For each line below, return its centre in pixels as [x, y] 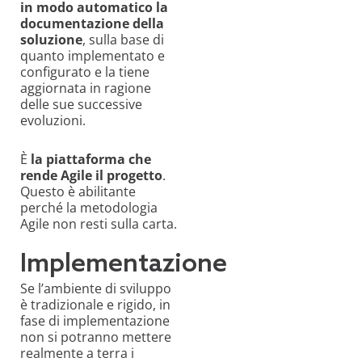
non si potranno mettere [96, 337]
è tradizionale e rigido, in [95, 304]
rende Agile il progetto [91, 175]
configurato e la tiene [85, 72]
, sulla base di [123, 39]
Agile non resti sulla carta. [99, 223]
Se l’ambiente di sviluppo [96, 288]
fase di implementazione [95, 320]
